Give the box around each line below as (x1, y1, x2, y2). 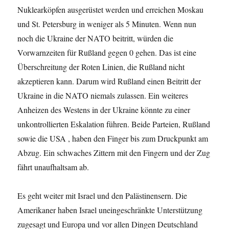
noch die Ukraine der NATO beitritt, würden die (17, 32, 174, 43)
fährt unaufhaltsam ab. (17, 161, 89, 172)
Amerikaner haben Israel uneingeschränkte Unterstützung (17, 204, 203, 215)
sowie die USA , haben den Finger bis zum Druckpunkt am (17, 132, 209, 144)
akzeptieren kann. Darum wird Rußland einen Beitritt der (17, 75, 201, 86)
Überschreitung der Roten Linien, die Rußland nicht (17, 61, 185, 72)
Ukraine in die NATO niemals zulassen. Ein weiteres (17, 89, 189, 101)
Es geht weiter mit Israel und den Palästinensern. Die (17, 190, 188, 201)
